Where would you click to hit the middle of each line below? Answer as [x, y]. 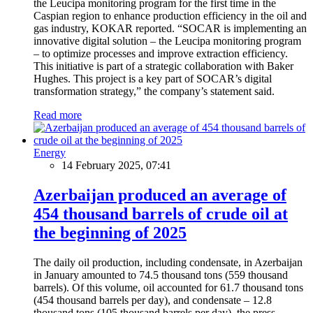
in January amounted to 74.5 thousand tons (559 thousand [161, 275]
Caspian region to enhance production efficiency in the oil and [170, 15]
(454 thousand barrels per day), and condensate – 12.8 [153, 300]
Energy [50, 152]
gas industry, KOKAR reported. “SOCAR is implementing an [170, 28]
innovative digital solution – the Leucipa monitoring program [167, 41]
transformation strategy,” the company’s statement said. [154, 91]
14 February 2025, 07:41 [116, 165]
